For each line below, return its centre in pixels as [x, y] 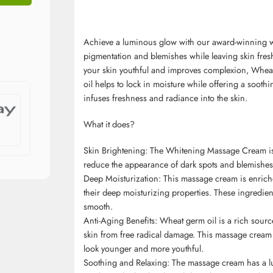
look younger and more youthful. [144, 248]
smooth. [98, 206]
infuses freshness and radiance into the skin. [165, 97]
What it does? [109, 124]
